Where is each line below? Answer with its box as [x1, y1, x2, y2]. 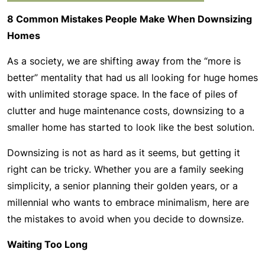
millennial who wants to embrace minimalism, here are [7, 196, 249, 208]
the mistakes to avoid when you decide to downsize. [7, 213, 247, 225]
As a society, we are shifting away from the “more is [7, 55, 241, 67]
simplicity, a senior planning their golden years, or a [7, 180, 238, 192]
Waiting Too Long [7, 238, 88, 250]
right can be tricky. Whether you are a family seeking [7, 163, 244, 175]
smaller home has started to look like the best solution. [7, 121, 257, 133]
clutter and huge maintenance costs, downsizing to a [7, 105, 244, 117]
